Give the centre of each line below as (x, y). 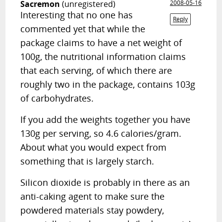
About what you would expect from (94, 147)
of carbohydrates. (57, 98)
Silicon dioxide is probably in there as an (105, 182)
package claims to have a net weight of (101, 43)
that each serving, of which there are (96, 70)
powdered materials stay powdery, (92, 210)
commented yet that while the (83, 29)
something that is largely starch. (87, 161)
